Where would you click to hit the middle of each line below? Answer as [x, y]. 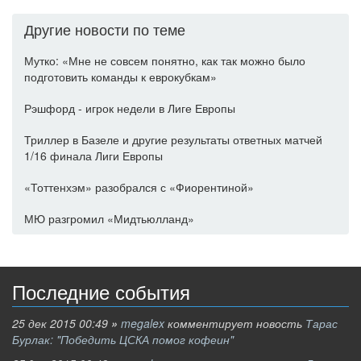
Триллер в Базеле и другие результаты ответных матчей [173, 139]
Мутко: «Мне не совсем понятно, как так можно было [165, 60]
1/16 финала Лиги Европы [93, 156]
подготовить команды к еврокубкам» [120, 77]
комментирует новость [235, 323]
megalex [143, 323]
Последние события [101, 293]
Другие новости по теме [105, 29]
